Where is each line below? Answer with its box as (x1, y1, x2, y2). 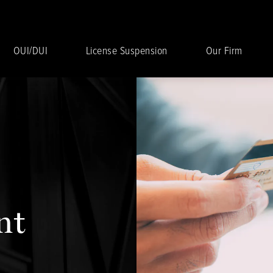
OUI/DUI (13, 43, 48, 58)
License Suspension (85, 43, 168, 58)
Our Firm (205, 43, 243, 58)
